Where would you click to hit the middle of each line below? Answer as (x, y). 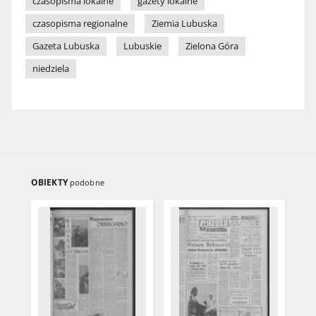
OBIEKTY (50, 182)
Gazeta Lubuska (66, 46)
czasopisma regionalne (80, 24)
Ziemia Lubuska (184, 24)
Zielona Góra (212, 46)
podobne (87, 182)
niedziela (51, 69)
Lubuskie (142, 46)
